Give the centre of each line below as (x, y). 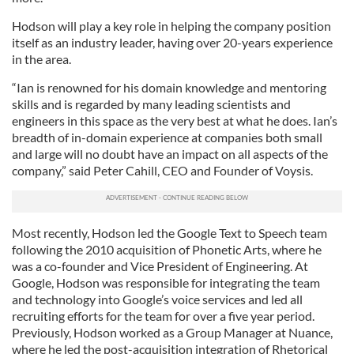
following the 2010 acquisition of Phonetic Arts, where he (167, 249)
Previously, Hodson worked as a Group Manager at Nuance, (172, 332)
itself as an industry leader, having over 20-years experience (172, 42)
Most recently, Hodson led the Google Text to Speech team (169, 233)
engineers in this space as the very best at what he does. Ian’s (175, 121)
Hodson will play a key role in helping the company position (171, 26)
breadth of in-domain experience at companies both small (167, 137)
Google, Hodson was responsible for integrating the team (166, 282)
